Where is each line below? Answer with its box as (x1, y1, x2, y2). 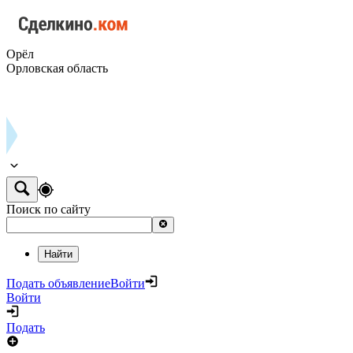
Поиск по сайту (6, 203, 91, 216)
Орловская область (6, 61, 108, 75)
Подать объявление (6, 277, 110, 290)
